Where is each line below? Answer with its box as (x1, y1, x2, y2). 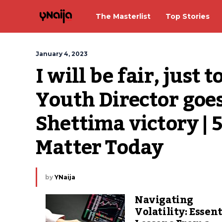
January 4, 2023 (36, 50, 88, 57)
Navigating (135, 190, 193, 210)
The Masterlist (96, 11, 151, 21)
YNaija (55, 173, 75, 181)
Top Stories (166, 11, 210, 21)
